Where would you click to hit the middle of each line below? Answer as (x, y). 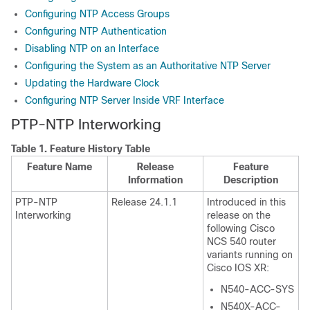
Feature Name (60, 167)
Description (251, 180)
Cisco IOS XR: (238, 268)
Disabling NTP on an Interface (92, 48)
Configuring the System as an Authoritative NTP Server (148, 66)
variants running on (250, 255)
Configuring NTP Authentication (96, 31)
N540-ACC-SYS (257, 289)
